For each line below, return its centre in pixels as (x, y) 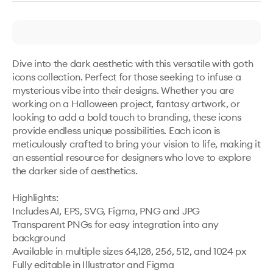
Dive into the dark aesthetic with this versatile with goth (133, 63)
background (39, 238)
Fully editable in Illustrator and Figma (93, 264)
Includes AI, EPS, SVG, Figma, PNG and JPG (106, 211)
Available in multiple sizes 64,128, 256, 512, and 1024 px (129, 251)
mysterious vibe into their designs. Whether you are (123, 90)
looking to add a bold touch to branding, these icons (127, 117)
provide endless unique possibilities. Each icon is (116, 130)
